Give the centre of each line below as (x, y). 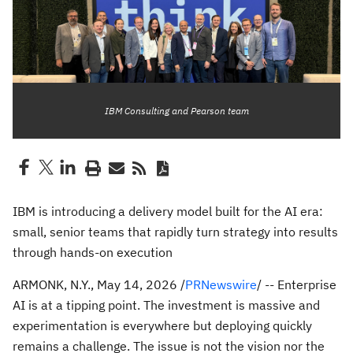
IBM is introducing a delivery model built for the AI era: (168, 211)
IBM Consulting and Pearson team (176, 111)
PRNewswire (221, 284)
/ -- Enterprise (297, 284)
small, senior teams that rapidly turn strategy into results (175, 232)
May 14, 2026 (137, 284)
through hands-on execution (93, 252)
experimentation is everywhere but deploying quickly (162, 325)
